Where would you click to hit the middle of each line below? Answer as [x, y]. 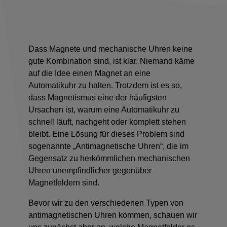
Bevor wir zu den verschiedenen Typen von [106, 203]
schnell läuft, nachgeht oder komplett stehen [107, 122]
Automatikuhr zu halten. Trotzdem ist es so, [105, 85]
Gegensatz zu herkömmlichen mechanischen [109, 158]
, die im [176, 146]
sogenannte [51, 146]
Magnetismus [72, 98]
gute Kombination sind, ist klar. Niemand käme [111, 61]
